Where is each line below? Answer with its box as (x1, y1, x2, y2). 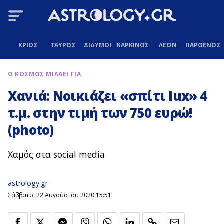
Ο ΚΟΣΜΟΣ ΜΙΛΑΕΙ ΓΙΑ (8, 70, 81, 79)
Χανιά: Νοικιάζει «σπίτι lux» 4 (8, 87, 207, 105)
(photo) (8, 121, 54, 139)
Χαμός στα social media (8, 148, 105, 161)
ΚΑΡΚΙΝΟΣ (116, 40, 149, 49)
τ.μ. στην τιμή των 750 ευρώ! (8, 104, 192, 122)
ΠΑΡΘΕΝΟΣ (185, 40, 220, 49)
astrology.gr (8, 178, 48, 188)
